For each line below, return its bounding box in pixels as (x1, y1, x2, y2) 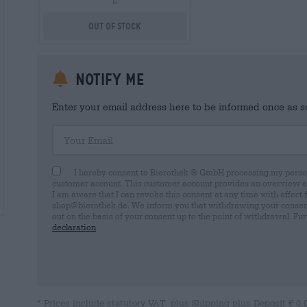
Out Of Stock (88, 20, 141, 32)
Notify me (71, 69, 144, 89)
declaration (52, 221, 96, 232)
